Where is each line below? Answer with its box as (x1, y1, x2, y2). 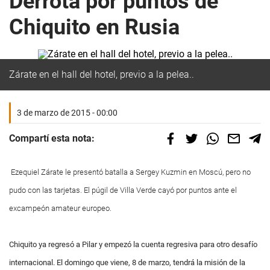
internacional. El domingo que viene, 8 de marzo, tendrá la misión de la (9, 258, 245, 267)
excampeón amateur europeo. (9, 204, 111, 213)
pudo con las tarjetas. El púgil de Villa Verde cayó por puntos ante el (9, 186, 237, 195)
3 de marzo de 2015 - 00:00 (17, 108, 118, 118)
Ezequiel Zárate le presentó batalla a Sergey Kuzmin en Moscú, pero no (9, 168, 251, 177)
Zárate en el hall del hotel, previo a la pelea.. (9, 69, 194, 80)
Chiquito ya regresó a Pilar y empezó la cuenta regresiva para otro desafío (9, 240, 257, 249)
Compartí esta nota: (9, 133, 95, 144)
